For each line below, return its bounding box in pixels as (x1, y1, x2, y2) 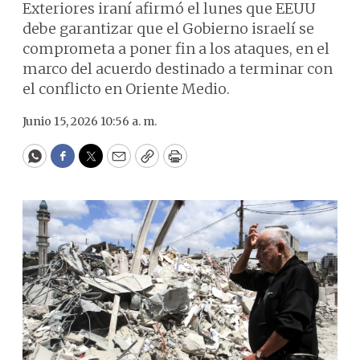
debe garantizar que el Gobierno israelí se (22, 19, 314, 38)
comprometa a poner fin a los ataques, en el (22, 39, 329, 58)
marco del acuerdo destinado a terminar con (22, 59, 333, 78)
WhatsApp (33, 153, 109, 173)
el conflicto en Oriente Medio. (22, 80, 230, 98)
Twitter (89, 153, 144, 173)
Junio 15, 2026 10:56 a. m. (22, 114, 157, 129)
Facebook (61, 153, 129, 173)
